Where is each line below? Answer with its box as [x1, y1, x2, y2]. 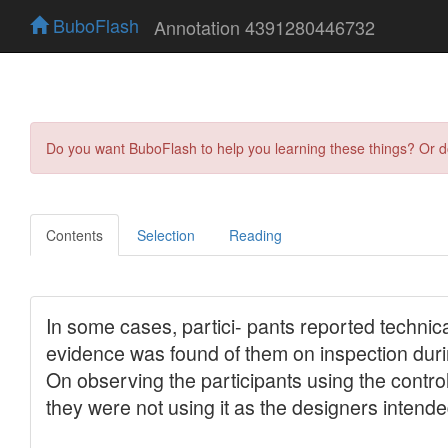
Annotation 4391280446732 [154, 13, 375, 40]
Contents [46, 224, 103, 245]
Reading [229, 224, 282, 245]
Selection [137, 224, 195, 245]
